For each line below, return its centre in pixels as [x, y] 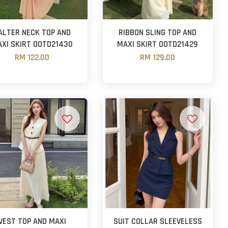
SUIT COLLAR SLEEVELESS [158, 221]
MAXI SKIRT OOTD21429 [158, 44]
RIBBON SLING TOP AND [158, 33]
